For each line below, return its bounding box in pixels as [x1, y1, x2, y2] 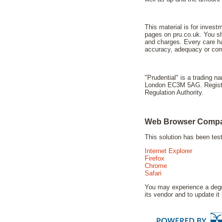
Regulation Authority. [145, 88, 204, 96]
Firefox [145, 154, 165, 162]
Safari [145, 169, 162, 177]
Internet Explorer [145, 147, 192, 155]
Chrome [145, 162, 167, 169]
